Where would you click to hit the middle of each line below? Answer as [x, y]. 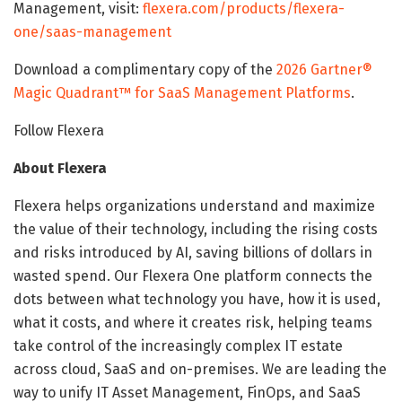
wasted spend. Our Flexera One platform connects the [193, 275]
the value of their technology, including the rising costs [196, 229]
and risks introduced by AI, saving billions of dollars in [193, 252]
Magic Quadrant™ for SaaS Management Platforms [182, 92]
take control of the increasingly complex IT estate [178, 345]
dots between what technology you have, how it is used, [197, 299]
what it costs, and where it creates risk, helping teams [193, 322]
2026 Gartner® [324, 69]
